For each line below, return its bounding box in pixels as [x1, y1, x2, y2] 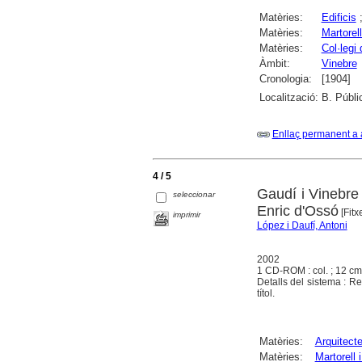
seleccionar [173, 190, 216, 200]
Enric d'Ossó [256, 203, 339, 220]
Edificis [321, 11, 356, 24]
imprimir [173, 210, 201, 220]
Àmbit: [259, 57, 290, 70]
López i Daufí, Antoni [256, 220, 347, 232]
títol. [256, 288, 275, 300]
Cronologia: [259, 73, 312, 86]
